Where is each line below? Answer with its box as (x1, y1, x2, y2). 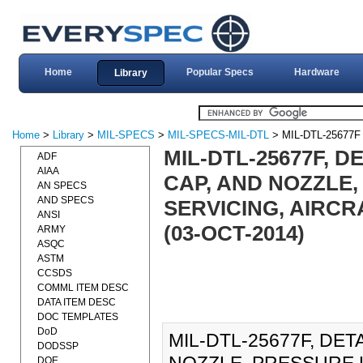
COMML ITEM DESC (37, 282, 129, 293)
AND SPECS (37, 194, 94, 206)
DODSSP (37, 340, 79, 352)
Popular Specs (186, 66, 254, 78)
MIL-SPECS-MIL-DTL (168, 129, 269, 141)
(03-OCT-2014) (163, 222, 305, 245)
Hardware (293, 66, 340, 78)
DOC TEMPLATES (37, 311, 118, 322)
